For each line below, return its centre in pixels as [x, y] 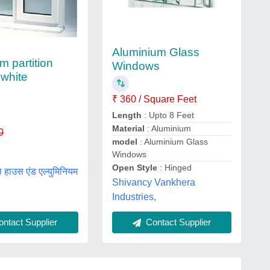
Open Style [136, 168]
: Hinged [175, 168]
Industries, [134, 197]
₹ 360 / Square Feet [154, 99]
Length [128, 115]
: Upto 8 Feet [169, 115]
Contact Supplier [177, 222]
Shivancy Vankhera [153, 182]
